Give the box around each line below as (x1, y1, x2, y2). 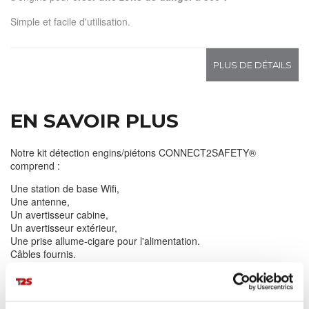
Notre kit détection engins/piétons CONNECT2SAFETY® (10, 145, 256, 159)
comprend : (10, 158, 63, 172)
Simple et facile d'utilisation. (10, 14, 133, 28)
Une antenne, (10, 194, 72, 208)
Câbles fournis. (10, 246, 76, 261)
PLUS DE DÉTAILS (213, 59, 292, 70)
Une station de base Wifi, (10, 181, 122, 195)
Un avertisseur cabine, (10, 207, 111, 221)
